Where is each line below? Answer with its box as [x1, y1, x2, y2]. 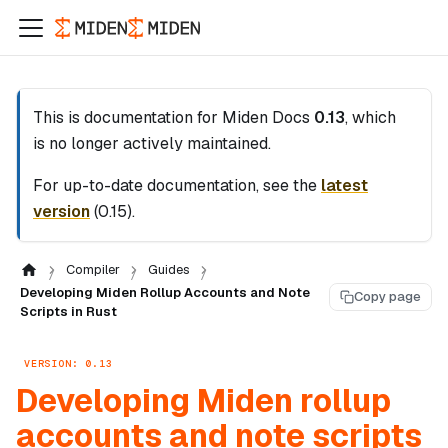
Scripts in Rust [20, 303, 117, 320]
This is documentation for [33, 107, 222, 128]
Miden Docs [222, 107, 310, 128]
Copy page [354, 288, 421, 306]
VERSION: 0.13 [24, 356, 113, 370]
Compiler [65, 261, 120, 278]
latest [321, 175, 368, 196]
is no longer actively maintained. [33, 133, 271, 154]
